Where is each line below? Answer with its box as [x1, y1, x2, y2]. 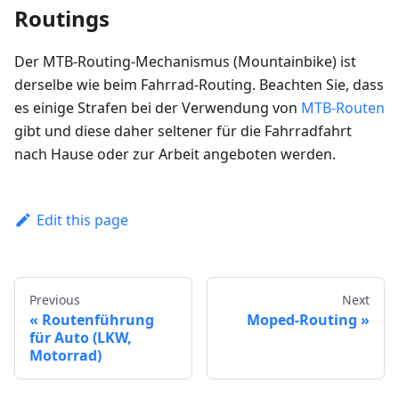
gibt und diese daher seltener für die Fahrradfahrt [14, 121, 352, 142]
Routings [14, 4, 110, 34]
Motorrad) [29, 346, 102, 366]
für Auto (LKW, [29, 328, 132, 348]
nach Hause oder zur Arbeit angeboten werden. [14, 144, 336, 165]
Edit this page [36, 210, 128, 231]
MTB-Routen [301, 98, 385, 118]
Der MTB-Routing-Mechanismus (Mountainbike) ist [14, 52, 356, 72]
